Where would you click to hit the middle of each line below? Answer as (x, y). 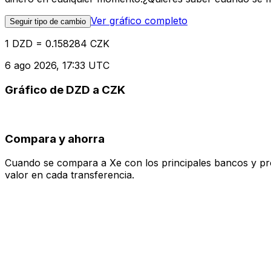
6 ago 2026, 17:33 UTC (57, 66)
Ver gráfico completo (139, 21)
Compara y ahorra (55, 139)
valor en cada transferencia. (70, 175)
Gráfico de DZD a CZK (65, 90)
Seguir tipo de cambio (48, 22)
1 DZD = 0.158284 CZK (57, 44)
